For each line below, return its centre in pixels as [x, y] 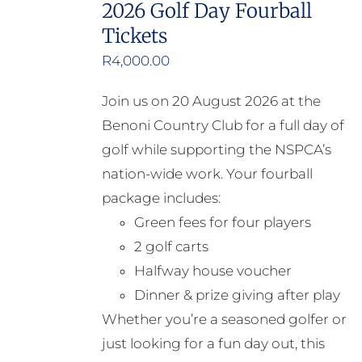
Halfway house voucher [213, 271]
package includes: [161, 198]
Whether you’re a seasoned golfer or [224, 320]
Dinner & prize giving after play [237, 295]
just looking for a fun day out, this [213, 344]
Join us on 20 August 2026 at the [211, 101]
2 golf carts [171, 247]
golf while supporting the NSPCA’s [216, 150]
